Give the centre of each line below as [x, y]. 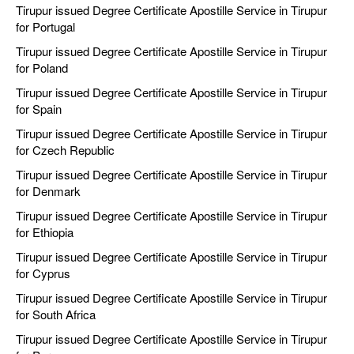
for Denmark [48, 191]
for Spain [39, 109]
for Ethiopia [45, 232]
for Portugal [45, 27]
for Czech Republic [65, 150]
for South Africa [56, 314]
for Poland [42, 68]
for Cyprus [43, 273]
